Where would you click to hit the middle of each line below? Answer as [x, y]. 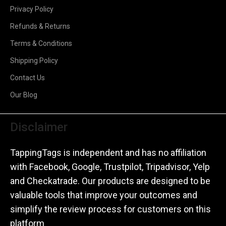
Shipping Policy [34, 61]
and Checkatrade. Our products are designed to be [110, 181]
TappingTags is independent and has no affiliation [108, 153]
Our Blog [24, 95]
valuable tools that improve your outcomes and [104, 195]
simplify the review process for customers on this [110, 209]
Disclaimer [39, 127]
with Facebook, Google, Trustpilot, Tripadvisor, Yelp [110, 167]
